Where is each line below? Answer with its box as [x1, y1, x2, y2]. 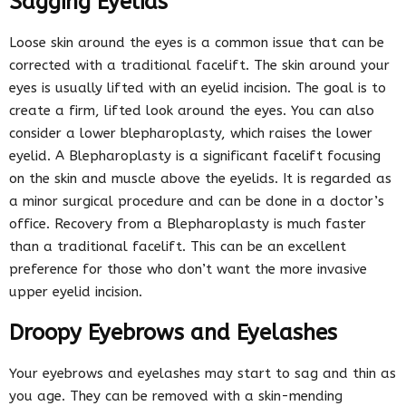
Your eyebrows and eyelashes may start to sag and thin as [9, 364, 396, 382]
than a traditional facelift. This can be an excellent [9, 237, 346, 255]
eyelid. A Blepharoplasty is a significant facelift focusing [9, 147, 381, 164]
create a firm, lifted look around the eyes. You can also [9, 101, 374, 119]
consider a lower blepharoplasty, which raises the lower [9, 124, 372, 141]
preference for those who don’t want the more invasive [9, 260, 367, 277]
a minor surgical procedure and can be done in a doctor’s [9, 192, 384, 209]
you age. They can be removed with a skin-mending [9, 387, 343, 404]
